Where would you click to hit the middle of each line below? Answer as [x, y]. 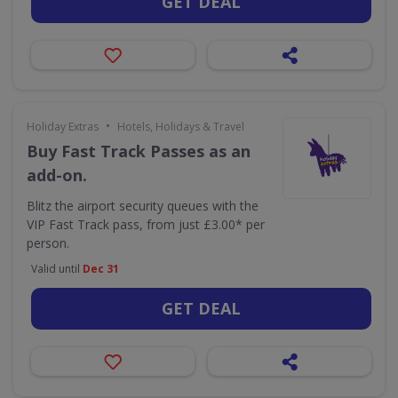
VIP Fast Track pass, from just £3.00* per [146, 224]
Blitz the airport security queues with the [143, 206]
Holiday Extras [63, 127]
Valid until [57, 269]
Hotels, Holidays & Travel [181, 127]
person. [48, 243]
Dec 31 [101, 269]
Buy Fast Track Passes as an [139, 151]
